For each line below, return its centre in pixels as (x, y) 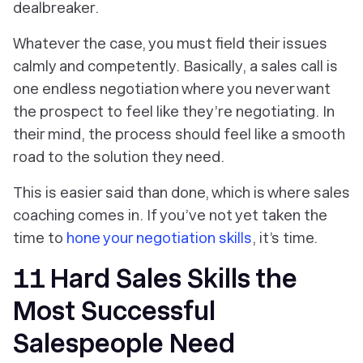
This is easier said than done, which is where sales (181, 193)
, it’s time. (285, 238)
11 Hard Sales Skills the (155, 279)
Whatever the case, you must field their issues (170, 44)
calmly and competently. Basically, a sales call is (175, 66)
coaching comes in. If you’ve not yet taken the (170, 216)
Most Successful (114, 312)
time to (40, 238)
